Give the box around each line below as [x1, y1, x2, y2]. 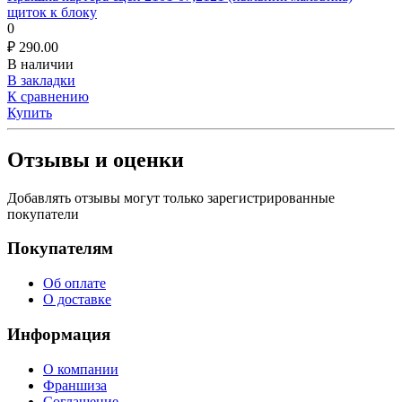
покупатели [7, 205, 79, 222]
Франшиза [43, 377, 107, 393]
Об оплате [43, 275, 106, 292]
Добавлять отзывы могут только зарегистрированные [7, 189, 335, 205]
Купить [7, 104, 52, 120]
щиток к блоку [7, 4, 97, 20]
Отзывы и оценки [7, 147, 184, 171]
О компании [43, 361, 118, 377]
